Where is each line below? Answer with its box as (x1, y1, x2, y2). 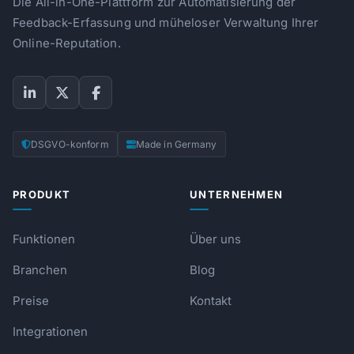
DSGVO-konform (31, 138, 109, 150)
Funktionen (13, 232, 75, 247)
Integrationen (13, 324, 88, 339)
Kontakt (190, 293, 232, 308)
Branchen (13, 262, 67, 277)
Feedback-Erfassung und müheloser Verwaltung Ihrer (13, 15, 319, 30)
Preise (13, 293, 49, 308)
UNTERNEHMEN (190, 188, 284, 201)
